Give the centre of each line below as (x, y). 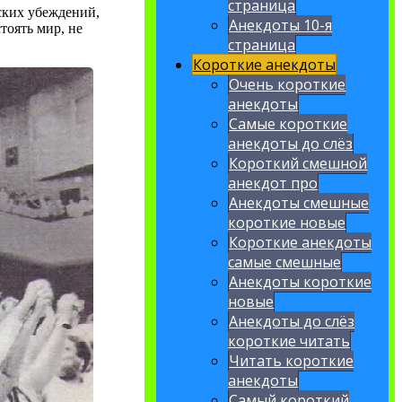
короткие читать (289, 341)
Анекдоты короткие (301, 282)
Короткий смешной (298, 164)
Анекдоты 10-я (281, 26)
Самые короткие (288, 124)
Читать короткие (292, 361)
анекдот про (273, 184)
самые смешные (285, 262)
